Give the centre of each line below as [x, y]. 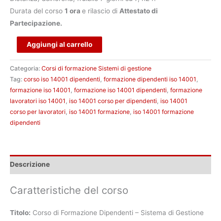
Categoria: [26, 68]
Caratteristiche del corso [69, 190]
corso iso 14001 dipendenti [62, 79]
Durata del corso [37, 11]
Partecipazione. [36, 23]
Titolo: [20, 213]
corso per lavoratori [38, 111]
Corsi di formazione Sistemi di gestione [96, 68]
